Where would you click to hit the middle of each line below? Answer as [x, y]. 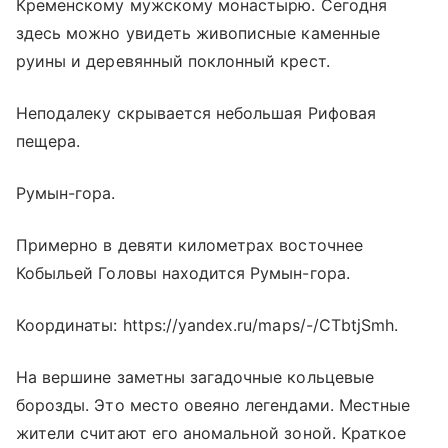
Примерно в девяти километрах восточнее [189, 244]
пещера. [48, 140]
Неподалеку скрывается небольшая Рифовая [196, 112]
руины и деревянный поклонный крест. [173, 60]
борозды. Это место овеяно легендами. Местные [213, 404]
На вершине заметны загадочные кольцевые [195, 376]
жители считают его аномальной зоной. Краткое [211, 432]
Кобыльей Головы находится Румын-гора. [183, 272]
